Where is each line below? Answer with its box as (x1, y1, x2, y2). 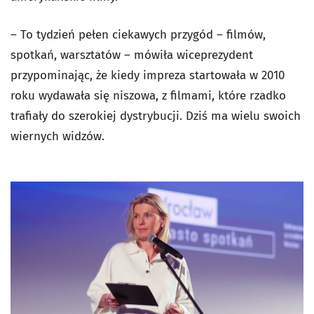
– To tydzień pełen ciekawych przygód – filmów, (11, 27, 266, 42)
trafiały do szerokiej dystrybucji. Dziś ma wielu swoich (11, 108, 301, 123)
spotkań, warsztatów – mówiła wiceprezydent (11, 47, 253, 62)
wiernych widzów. (11, 128, 104, 144)
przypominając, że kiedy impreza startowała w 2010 (11, 67, 285, 83)
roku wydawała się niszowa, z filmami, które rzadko (11, 88, 286, 103)
